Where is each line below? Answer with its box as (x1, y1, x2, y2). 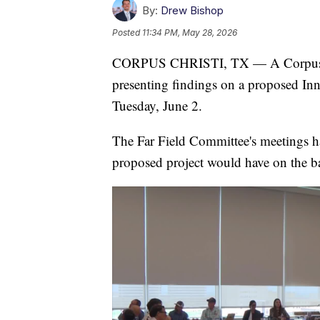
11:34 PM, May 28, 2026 (142, 26, 237, 38)
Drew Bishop (161, 3, 224, 17)
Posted (112, 26, 142, 38)
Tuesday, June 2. (112, 96, 202, 114)
